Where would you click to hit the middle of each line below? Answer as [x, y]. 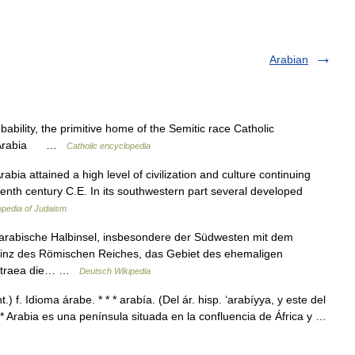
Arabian [289, 59]
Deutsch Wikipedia [115, 271]
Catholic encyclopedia [109, 146]
